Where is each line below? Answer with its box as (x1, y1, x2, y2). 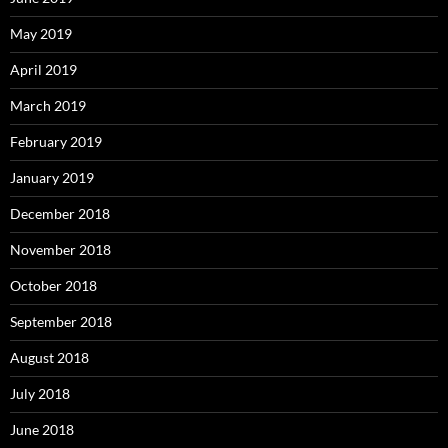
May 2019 (10, 25, 72, 43)
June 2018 (10, 421, 74, 439)
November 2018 (10, 241, 111, 259)
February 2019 (10, 133, 102, 151)
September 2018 (10, 313, 112, 331)
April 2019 (10, 61, 77, 79)
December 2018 (10, 205, 110, 223)
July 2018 (10, 385, 70, 403)
